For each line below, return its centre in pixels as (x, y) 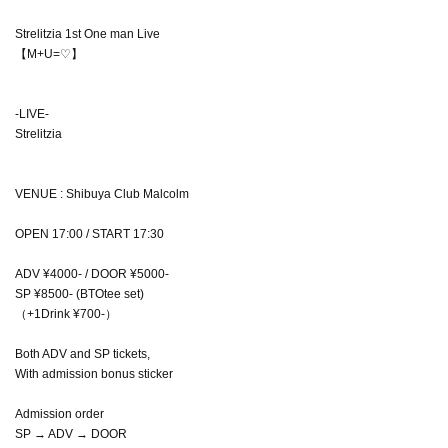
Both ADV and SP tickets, (82, 353)
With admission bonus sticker (94, 373)
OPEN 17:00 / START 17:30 (89, 233)
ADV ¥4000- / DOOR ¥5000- (92, 273)
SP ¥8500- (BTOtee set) (79, 293)
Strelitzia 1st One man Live (87, 33)
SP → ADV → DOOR (71, 433)
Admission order (59, 413)
